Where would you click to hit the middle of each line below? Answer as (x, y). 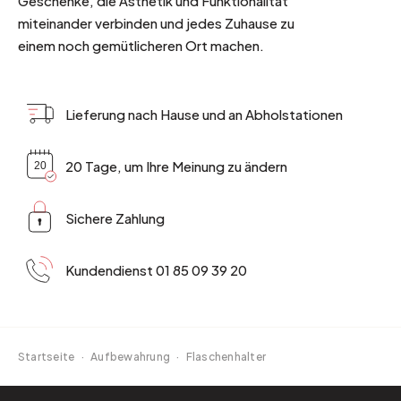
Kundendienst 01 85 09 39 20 (156, 269)
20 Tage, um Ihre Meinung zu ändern (176, 166)
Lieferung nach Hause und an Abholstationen (204, 114)
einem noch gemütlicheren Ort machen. (141, 46)
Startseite (47, 357)
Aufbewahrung (131, 357)
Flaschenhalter (226, 357)
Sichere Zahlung (115, 218)
